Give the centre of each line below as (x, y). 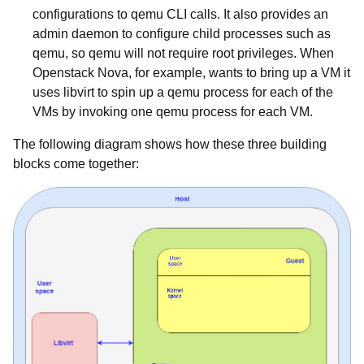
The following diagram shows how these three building (170, 144)
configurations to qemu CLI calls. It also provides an (180, 14)
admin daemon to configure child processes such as (182, 34)
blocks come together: (76, 164)
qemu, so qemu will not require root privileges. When (183, 53)
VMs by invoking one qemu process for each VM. (173, 112)
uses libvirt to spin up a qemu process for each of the (183, 92)
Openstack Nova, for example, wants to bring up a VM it (191, 73)
